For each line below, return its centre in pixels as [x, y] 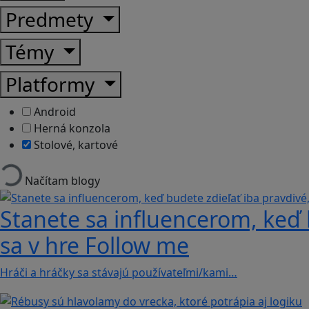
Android [53, 111]
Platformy [52, 84]
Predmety [52, 19]
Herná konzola [71, 128]
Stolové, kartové [74, 144]
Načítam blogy [62, 180]
